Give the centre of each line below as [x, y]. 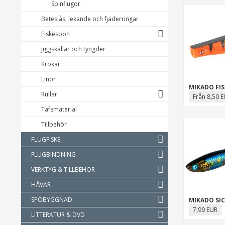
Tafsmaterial [59, 109]
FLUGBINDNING [53, 154]
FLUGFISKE [46, 139]
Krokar [51, 64]
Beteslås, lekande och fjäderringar [90, 19]
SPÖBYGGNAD [52, 200]
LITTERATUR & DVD [58, 215]
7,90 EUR [205, 210]
